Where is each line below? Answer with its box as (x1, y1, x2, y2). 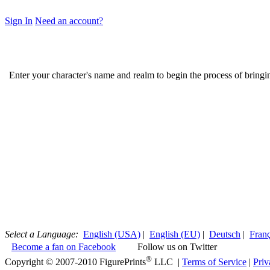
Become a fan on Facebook (11, 242, 116, 252)
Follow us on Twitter (135, 242, 217, 252)
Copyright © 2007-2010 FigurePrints (5, 257, 146, 268)
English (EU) (149, 229, 200, 239)
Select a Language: (5, 229, 78, 239)
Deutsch (209, 229, 240, 239)
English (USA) (83, 229, 140, 239)
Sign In (5, 16, 33, 26)
